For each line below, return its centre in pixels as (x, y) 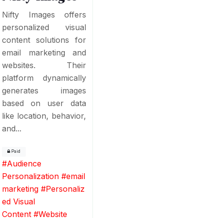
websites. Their (44, 65)
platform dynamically (44, 78)
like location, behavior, (44, 116)
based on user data (44, 103)
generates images (44, 90)
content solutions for (44, 40)
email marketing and (44, 52)
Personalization (31, 176)
